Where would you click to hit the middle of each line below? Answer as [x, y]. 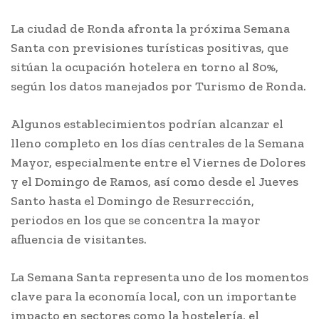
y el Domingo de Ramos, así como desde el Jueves [155, 182]
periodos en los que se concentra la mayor [136, 220]
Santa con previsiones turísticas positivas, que [150, 48]
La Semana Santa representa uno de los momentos [159, 277]
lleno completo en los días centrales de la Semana [157, 143]
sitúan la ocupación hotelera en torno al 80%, [145, 67]
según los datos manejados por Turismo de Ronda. [158, 86]
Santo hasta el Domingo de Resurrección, [132, 201]
